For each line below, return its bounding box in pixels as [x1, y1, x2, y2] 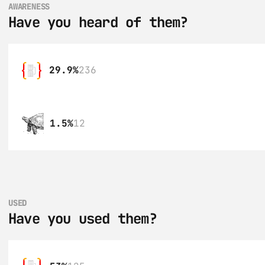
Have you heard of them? [8, 13, 188, 31]
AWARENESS [8, 1, 50, 12]
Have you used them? [8, 209, 157, 228]
